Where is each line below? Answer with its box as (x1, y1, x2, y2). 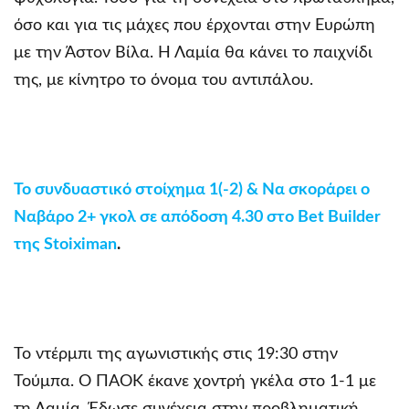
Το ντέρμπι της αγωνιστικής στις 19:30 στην (14, 345, 338, 362)
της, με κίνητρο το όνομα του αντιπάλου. (14, 71, 313, 89)
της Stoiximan (14, 236, 117, 253)
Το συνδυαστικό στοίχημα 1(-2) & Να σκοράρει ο (14, 181, 370, 198)
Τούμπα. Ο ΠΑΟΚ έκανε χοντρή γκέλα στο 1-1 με (14, 372, 376, 390)
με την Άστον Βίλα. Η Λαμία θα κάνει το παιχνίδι (14, 44, 372, 61)
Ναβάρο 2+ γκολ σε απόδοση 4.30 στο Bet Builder (14, 208, 381, 225)
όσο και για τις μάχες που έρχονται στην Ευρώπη (14, 16, 375, 34)
